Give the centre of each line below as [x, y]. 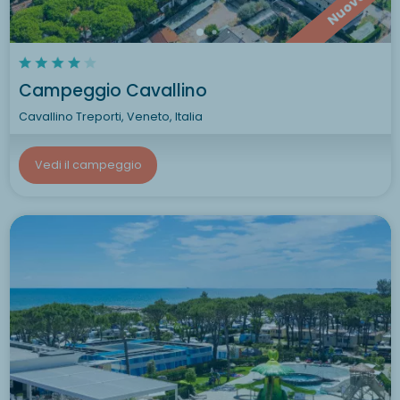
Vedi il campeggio [88, 165]
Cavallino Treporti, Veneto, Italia [111, 116]
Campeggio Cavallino [113, 90]
